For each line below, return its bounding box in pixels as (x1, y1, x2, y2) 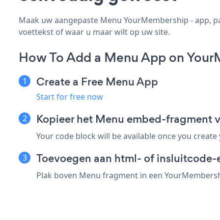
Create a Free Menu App (36, 74, 158, 89)
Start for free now (36, 91, 103, 102)
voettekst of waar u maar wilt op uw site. (19, 26, 170, 37)
